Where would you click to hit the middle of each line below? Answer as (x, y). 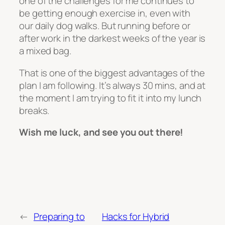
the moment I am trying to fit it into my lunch (110, 98)
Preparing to (59, 216)
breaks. (34, 110)
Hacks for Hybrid (136, 216)
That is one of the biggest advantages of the (112, 73)
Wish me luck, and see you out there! (101, 132)
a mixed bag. (45, 51)
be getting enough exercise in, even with (105, 13)
